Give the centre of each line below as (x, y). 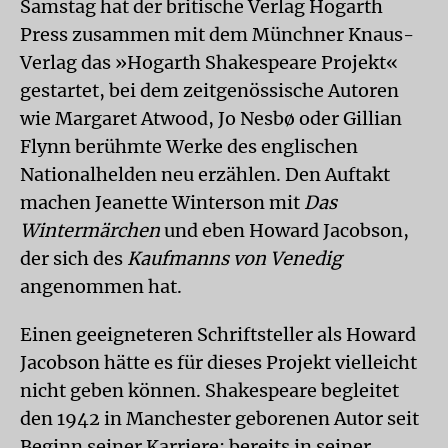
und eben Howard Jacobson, (284, 230)
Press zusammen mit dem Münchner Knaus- (217, 34)
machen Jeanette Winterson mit (162, 202)
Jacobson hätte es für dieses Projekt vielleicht (218, 362)
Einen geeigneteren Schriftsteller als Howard (218, 334)
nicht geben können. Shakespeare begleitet (209, 390)
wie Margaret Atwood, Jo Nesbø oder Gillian (211, 118)
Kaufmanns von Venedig (234, 258)
